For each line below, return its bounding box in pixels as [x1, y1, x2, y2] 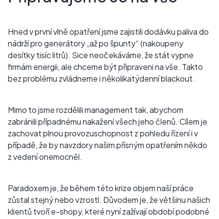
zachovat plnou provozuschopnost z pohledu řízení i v [8, 128, 198, 138]
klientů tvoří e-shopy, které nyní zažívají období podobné [8, 206, 209, 217]
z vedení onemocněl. [8, 151, 82, 162]
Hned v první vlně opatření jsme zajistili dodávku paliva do [8, 26, 209, 37]
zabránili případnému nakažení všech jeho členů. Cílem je [8, 116, 207, 127]
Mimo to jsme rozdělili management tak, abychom [8, 104, 183, 115]
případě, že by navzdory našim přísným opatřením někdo [8, 139, 207, 150]
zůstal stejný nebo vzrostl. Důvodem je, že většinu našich [8, 194, 210, 205]
